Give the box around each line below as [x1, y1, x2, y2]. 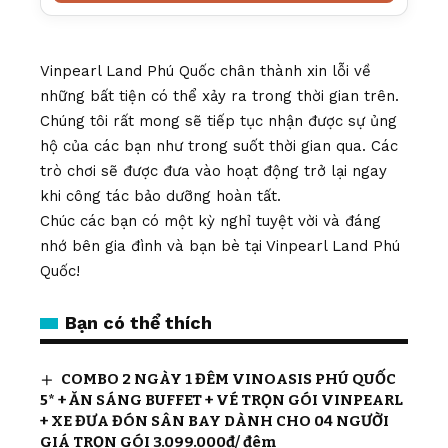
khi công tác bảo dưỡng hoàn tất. [40, 187, 281, 205]
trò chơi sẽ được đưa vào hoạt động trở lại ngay [40, 162, 387, 180]
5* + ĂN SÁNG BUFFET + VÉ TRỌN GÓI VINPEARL [40, 391, 403, 409]
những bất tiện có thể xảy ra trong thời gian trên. [40, 87, 399, 105]
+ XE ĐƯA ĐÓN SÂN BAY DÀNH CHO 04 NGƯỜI [40, 412, 389, 430]
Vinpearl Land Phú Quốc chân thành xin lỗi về [40, 62, 371, 80]
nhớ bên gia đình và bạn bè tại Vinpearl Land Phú [40, 237, 400, 255]
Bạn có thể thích [65, 312, 212, 333]
